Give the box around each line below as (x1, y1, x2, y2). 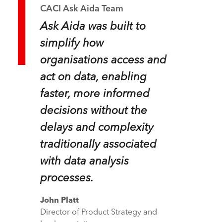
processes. (40, 172, 94, 184)
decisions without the (40, 105, 147, 116)
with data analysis (40, 156, 129, 167)
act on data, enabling (40, 71, 147, 83)
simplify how (40, 38, 104, 49)
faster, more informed (40, 88, 150, 100)
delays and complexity (40, 122, 154, 133)
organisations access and (40, 55, 166, 66)
